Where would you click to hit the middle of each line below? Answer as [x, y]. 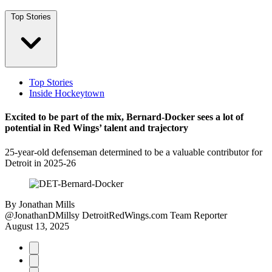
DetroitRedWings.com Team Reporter [155, 215]
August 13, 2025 [37, 226]
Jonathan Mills [47, 204]
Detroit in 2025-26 [40, 163]
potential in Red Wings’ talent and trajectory [97, 128]
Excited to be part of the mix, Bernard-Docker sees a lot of [124, 117]
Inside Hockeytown [67, 93]
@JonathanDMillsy [42, 215]
